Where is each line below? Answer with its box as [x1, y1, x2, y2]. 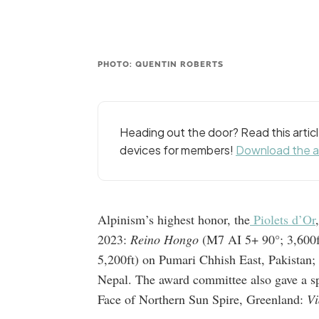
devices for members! [120, 142, 236, 157]
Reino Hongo [130, 231, 202, 248]
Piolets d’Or [250, 211, 315, 228]
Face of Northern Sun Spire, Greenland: [98, 291, 307, 308]
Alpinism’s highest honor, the [98, 211, 250, 228]
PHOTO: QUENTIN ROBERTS [98, 58, 224, 69]
